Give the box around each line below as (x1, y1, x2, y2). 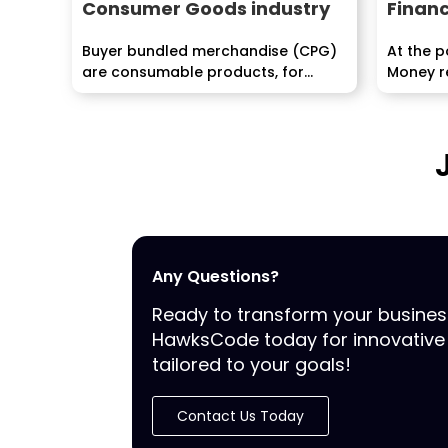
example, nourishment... (82, 83, 253, 103)
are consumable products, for (82, 62, 304, 82)
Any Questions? (152, 264, 279, 288)
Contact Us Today (177, 405, 304, 426)
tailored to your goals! (152, 351, 351, 377)
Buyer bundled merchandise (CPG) (82, 41, 337, 61)
